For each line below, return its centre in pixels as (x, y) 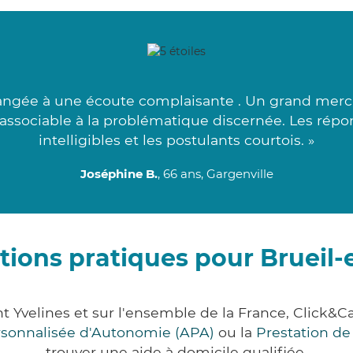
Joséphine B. (119, 174)
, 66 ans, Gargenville (215, 174)
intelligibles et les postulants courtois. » (176, 140)
